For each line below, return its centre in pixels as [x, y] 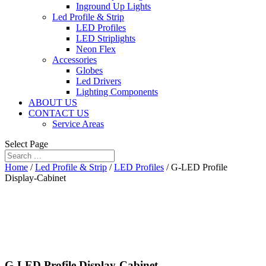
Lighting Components [117, 92]
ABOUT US [53, 102]
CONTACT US [59, 113]
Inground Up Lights [113, 6]
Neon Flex [96, 49]
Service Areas [78, 124]
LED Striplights [106, 38]
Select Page [26, 144]
